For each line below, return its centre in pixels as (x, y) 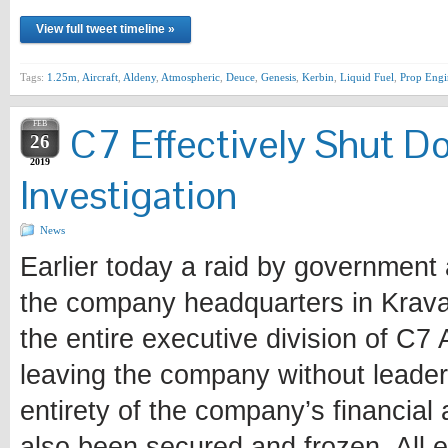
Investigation (128, 195)
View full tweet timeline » (105, 28)
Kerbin (318, 76)
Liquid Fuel (367, 76)
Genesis (278, 76)
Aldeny (139, 76)
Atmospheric (190, 76)
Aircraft (100, 76)
